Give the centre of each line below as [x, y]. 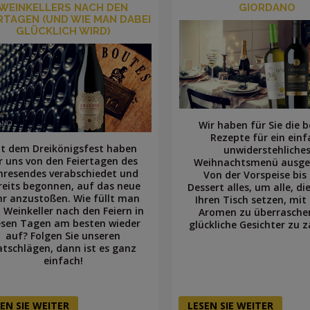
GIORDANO [267, 8]
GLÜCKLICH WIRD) [63, 31]
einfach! [63, 260]
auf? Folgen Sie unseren [63, 235]
